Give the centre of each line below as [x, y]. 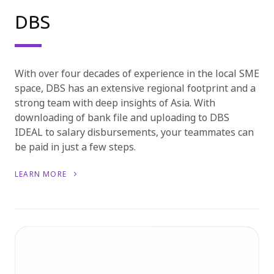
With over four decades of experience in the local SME [137, 73]
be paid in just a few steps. [75, 147]
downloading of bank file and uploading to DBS [122, 117]
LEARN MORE [42, 174]
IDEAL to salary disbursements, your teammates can [134, 132]
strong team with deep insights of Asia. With [115, 103]
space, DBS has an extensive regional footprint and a [135, 88]
